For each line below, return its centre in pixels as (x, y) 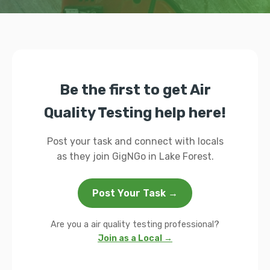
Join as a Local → (135, 238)
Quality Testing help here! (135, 113)
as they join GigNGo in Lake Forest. (135, 156)
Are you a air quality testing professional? (135, 224)
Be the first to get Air (135, 90)
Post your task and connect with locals (135, 141)
